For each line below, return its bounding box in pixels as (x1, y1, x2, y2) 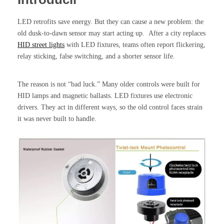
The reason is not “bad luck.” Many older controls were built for (17, 80, 200, 88)
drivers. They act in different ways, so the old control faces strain (17, 103, 202, 111)
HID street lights (17, 41, 64, 49)
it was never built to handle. (17, 115, 96, 123)
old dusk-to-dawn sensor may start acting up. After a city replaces (17, 29, 205, 37)
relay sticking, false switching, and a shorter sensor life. (17, 52, 175, 60)
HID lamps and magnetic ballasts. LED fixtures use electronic (17, 92, 192, 100)
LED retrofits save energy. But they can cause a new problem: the (17, 18, 203, 26)
